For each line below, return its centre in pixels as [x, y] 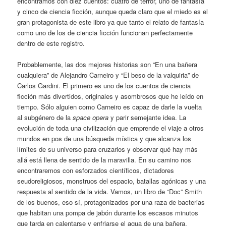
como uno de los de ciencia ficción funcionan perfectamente [105, 32]
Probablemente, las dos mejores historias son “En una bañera [107, 64]
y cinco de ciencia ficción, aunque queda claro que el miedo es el [113, 11]
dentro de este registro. [51, 43]
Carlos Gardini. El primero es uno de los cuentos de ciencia [104, 85]
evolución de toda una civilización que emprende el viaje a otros [111, 128]
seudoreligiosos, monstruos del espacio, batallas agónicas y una [112, 181]
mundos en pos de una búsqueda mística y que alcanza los [104, 138]
